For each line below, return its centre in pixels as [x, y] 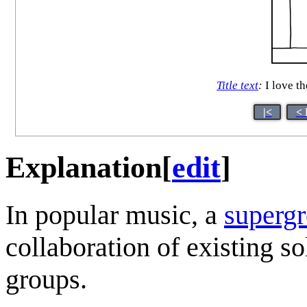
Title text [238, 86]
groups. [46, 279]
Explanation [84, 167]
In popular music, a [115, 214]
